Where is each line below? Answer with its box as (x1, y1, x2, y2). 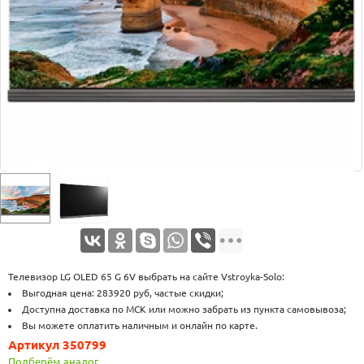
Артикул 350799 (8, 338, 106, 352)
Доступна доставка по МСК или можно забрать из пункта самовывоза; (22, 304, 346, 314)
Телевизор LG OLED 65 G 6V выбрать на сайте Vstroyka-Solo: (8, 271, 284, 282)
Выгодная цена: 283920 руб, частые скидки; (22, 288, 223, 298)
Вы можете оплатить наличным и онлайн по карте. (22, 320, 258, 331)
